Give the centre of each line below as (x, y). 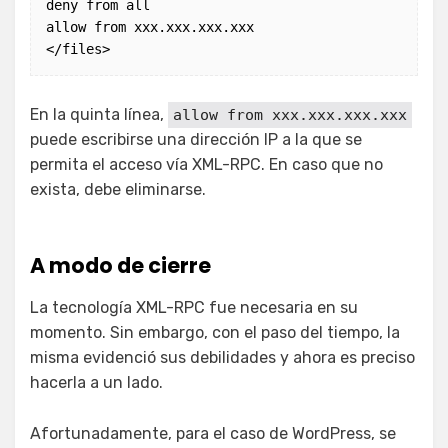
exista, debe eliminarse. (118, 190)
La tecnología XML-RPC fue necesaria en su (194, 308)
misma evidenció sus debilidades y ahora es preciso (222, 358)
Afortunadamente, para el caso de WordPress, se (213, 434)
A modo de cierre (120, 266)
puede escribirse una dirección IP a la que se (196, 140)
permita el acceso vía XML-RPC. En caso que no (206, 165)
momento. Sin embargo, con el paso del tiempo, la (215, 333)
